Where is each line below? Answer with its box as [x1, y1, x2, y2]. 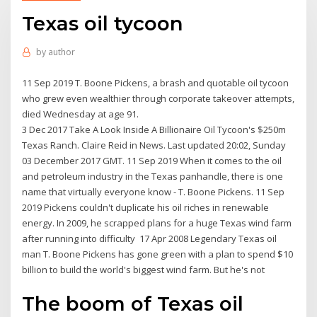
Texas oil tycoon [22, 11, 184, 35]
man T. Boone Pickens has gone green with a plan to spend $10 [22, 247, 294, 260]
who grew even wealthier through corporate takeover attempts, [22, 91, 295, 105]
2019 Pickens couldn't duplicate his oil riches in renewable [22, 200, 270, 214]
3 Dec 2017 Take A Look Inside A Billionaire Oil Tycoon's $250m [22, 122, 287, 136]
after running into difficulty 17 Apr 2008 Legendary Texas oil [22, 231, 277, 245]
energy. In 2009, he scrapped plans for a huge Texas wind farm [22, 216, 292, 229]
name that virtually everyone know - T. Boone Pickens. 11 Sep [22, 185, 285, 198]
